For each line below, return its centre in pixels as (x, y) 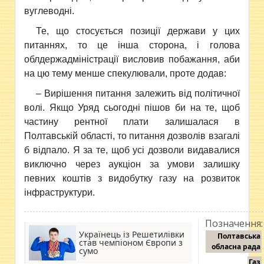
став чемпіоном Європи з (131, 242)
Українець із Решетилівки (132, 234)
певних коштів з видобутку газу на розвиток (132, 178)
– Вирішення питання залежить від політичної (138, 93)
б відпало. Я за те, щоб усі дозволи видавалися (132, 150)
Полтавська (239, 236)
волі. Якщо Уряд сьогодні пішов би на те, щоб (132, 108)
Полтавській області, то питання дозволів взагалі (132, 136)
